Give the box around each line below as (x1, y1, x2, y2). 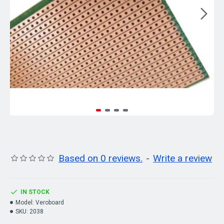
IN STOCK (20, 188, 49, 195)
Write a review (153, 152, 212, 164)
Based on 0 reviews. (58, 152, 142, 164)
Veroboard (35, 199, 64, 206)
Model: (15, 199, 34, 206)
